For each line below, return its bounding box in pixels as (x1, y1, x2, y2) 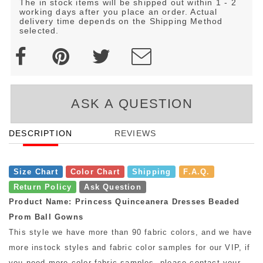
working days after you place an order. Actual (19, 6, 218, 16)
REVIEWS (114, 129, 157, 139)
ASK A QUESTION (71, 96, 193, 111)
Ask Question (84, 182, 141, 191)
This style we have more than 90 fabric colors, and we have (9, 228, 252, 237)
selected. (19, 25, 59, 35)
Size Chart (13, 167, 58, 176)
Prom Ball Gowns (9, 213, 83, 222)
